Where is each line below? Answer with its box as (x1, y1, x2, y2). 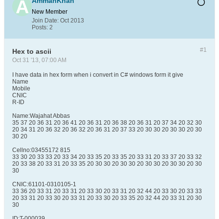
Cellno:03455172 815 (12, 147, 70, 153)
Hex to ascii (12, 47, 51, 55)
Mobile (12, 85, 30, 92)
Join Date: (32, 17, 59, 24)
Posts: (32, 24, 48, 31)
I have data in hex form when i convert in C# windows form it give (12, 71, 183, 78)
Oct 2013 (60, 17, 84, 24)
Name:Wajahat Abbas (12, 112, 70, 119)
